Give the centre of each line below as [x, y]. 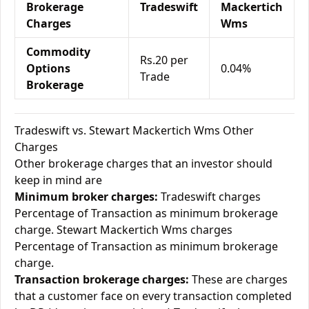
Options [48, 68]
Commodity [58, 52]
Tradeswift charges [209, 197]
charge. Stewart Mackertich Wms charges [123, 230]
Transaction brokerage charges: [102, 279]
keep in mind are [58, 180]
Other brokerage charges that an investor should [143, 163]
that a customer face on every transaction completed [153, 296]
